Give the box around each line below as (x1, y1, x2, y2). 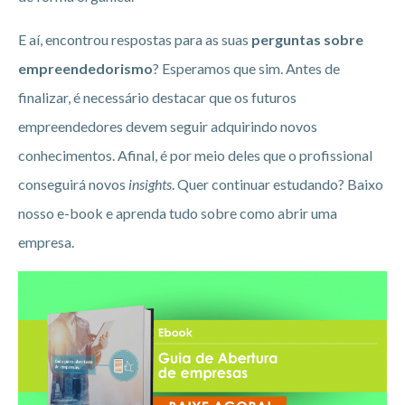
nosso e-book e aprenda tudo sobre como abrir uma (18, 204, 337, 222)
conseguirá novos (18, 175, 128, 193)
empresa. (18, 233, 74, 251)
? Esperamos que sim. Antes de (153, 60, 340, 78)
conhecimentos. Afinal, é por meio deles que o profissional (18, 146, 372, 165)
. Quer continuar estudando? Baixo (172, 175, 383, 193)
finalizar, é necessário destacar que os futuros (18, 89, 297, 107)
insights (128, 175, 172, 193)
